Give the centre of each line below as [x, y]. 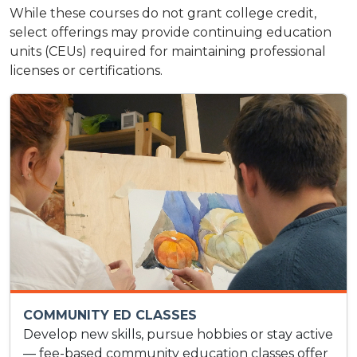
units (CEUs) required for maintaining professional [168, 52]
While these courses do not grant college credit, [163, 14]
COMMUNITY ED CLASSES [110, 316]
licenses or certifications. [86, 71]
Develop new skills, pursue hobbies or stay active [178, 335]
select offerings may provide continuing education [171, 33]
